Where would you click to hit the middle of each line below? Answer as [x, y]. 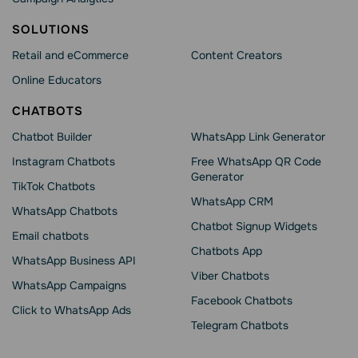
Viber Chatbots [230, 276]
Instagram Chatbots [64, 162]
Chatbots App [227, 251]
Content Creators [237, 56]
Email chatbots [50, 236]
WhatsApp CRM [232, 202]
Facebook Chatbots [242, 301]
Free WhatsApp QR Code [256, 162]
